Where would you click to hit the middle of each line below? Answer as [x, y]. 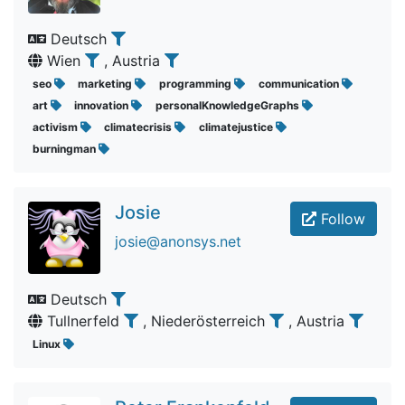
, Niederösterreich [206, 321]
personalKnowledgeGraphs [228, 105]
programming [196, 84]
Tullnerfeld [83, 321]
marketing [107, 84]
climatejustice [237, 127]
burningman [65, 149]
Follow [341, 219]
